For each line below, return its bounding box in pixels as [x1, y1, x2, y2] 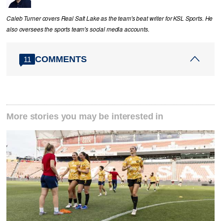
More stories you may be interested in [6, 111, 164, 121]
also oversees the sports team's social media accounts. [6, 25, 149, 34]
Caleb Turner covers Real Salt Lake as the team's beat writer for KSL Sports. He [6, 14, 213, 23]
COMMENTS [35, 54, 87, 64]
